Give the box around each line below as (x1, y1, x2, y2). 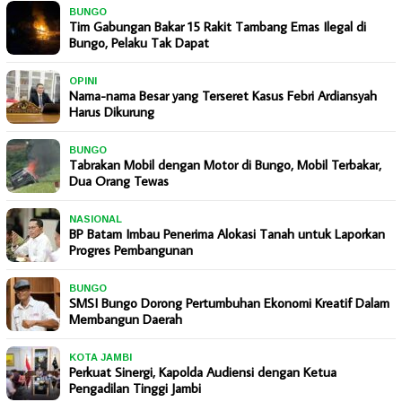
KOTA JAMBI (69, 352, 132, 363)
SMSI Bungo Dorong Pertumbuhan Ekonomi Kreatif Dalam (69, 294, 389, 312)
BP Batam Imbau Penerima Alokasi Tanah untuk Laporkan (69, 225, 385, 243)
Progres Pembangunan (69, 241, 193, 259)
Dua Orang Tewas (69, 172, 169, 190)
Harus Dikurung (69, 103, 154, 121)
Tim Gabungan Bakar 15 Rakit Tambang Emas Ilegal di (69, 18, 366, 36)
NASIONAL (69, 214, 122, 225)
